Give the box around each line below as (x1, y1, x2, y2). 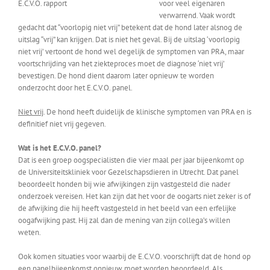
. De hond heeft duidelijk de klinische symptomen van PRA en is (43, 107, 251, 117)
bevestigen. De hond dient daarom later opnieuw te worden (18, 71, 214, 81)
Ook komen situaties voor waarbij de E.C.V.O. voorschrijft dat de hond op (18, 251, 251, 262)
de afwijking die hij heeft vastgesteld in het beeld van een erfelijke (18, 203, 236, 213)
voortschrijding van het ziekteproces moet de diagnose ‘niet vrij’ (18, 58, 224, 69)
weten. (18, 227, 41, 237)
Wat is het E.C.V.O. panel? (18, 143, 101, 153)
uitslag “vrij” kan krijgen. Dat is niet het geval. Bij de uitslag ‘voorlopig (18, 34, 240, 45)
